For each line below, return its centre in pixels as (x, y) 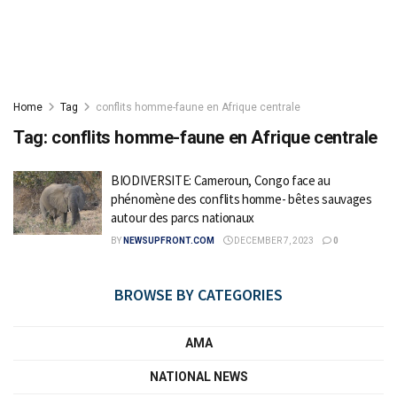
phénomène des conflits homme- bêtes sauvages (241, 199)
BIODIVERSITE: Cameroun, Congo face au (221, 180)
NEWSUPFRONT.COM (169, 241)
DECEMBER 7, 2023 (273, 241)
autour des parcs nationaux (184, 218)
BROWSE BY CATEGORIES (198, 295)
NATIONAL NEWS (198, 377)
